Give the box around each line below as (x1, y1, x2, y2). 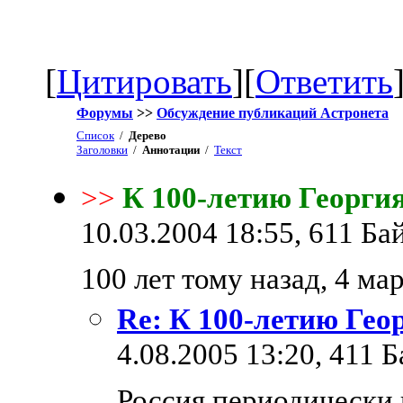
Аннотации (142, 142, 200, 157)
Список (76, 128, 114, 142)
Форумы (76, 104, 133, 121)
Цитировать (57, 61, 232, 101)
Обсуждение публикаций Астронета (157, 104, 389, 121)
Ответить (255, 61, 393, 101)
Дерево (129, 128, 166, 142)
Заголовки (76, 142, 128, 157)
